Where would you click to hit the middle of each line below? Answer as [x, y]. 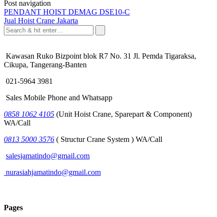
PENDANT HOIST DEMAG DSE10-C [67, 12]
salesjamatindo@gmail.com [48, 155]
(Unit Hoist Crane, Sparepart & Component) [123, 114]
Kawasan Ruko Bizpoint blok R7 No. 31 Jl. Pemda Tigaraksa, [100, 56]
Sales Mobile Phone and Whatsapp [58, 97]
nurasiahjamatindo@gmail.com [52, 172]
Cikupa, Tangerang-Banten [45, 64]
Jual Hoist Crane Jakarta [41, 20]
